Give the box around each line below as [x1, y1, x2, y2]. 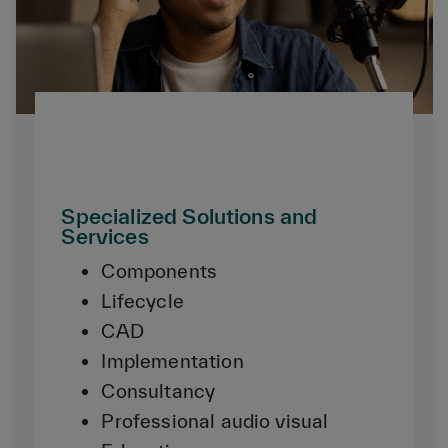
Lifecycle [101, 289, 184, 312]
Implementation [101, 349, 244, 372]
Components [101, 259, 218, 282]
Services [61, 223, 149, 248]
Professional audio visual [101, 409, 329, 432]
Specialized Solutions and [61, 203, 318, 228]
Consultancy [101, 379, 216, 402]
